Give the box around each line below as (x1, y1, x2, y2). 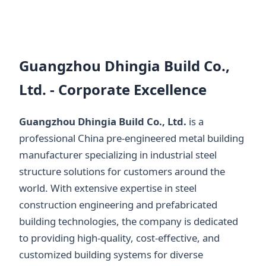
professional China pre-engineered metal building (19, 131, 244, 145)
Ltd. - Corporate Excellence (19, 80, 207, 100)
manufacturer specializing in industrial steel (19, 148, 217, 162)
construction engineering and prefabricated (19, 198, 217, 212)
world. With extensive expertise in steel (19, 181, 197, 195)
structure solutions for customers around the (19, 164, 225, 179)
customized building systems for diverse (19, 248, 203, 262)
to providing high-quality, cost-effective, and (19, 231, 220, 245)
